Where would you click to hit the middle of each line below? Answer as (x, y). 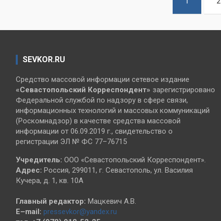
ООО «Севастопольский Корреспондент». (134, 160)
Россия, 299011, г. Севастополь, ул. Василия (117, 170)
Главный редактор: (51, 202)
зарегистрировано (183, 90)
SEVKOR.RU (44, 60)
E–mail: (29, 212)
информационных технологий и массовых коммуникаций (113, 111)
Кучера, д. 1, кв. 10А (50, 181)
